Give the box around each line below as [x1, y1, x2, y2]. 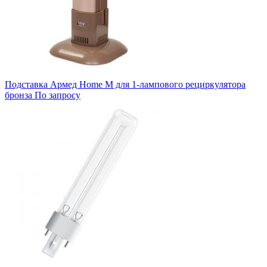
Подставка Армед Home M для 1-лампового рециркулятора [5, 79, 246, 89]
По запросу [35, 90, 80, 100]
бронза [5, 90, 32, 100]
